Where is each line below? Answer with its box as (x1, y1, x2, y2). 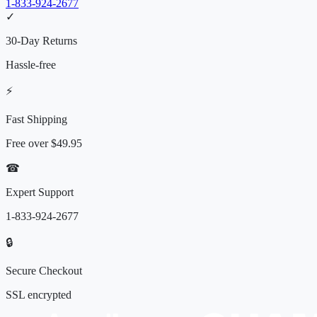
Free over (6, 137, 51, 150)
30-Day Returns (6, 35, 77, 47)
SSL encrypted (6, 289, 71, 301)
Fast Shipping (6, 113, 67, 126)
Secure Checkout (6, 265, 82, 277)
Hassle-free (6, 59, 56, 71)
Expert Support (6, 186, 74, 199)
